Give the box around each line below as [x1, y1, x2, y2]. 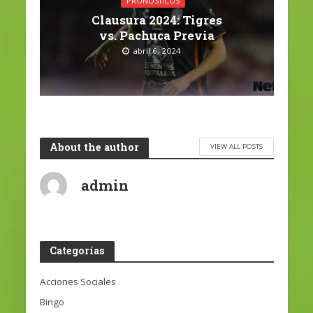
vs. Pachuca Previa [99, 27, 214, 44]
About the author [49, 140, 139, 154]
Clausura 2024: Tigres [91, 12, 222, 29]
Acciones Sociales [39, 275, 116, 288]
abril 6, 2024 [133, 45, 181, 57]
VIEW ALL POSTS [210, 140, 263, 151]
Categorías [49, 243, 105, 257]
